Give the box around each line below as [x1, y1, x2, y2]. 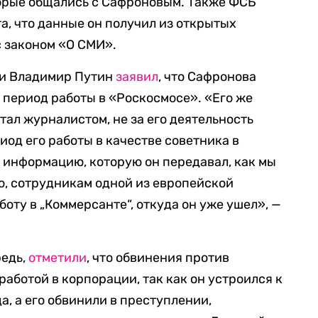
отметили [28, 250, 87, 265]
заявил [116, 69, 159, 84]
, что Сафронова [158, 69, 257, 84]
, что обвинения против [87, 250, 230, 265]
